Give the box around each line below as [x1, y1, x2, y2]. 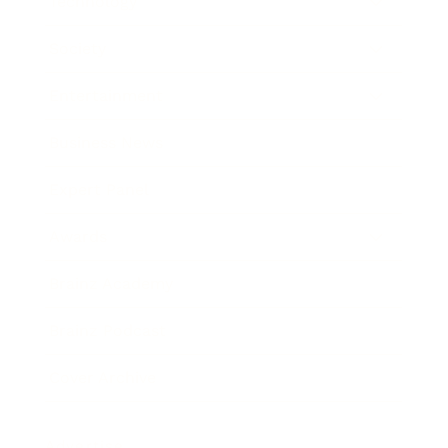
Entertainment [48, 86, 163, 106]
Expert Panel [48, 180, 149, 200]
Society [48, 39, 106, 59]
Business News [48, 133, 163, 153]
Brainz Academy [48, 274, 173, 294]
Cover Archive [48, 368, 156, 388]
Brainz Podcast [48, 321, 166, 341]
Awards [48, 227, 107, 247]
